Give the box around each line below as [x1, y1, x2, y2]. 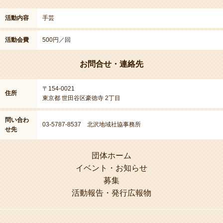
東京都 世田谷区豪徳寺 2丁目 [42, 95, 120, 102]
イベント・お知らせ [76, 164, 147, 173]
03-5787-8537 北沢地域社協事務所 [42, 121, 141, 128]
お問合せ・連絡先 [80, 60, 143, 69]
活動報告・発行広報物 [72, 189, 151, 198]
